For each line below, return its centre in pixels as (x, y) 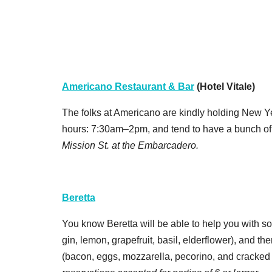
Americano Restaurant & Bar (128, 86)
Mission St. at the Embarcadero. (130, 145)
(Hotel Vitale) (225, 86)
